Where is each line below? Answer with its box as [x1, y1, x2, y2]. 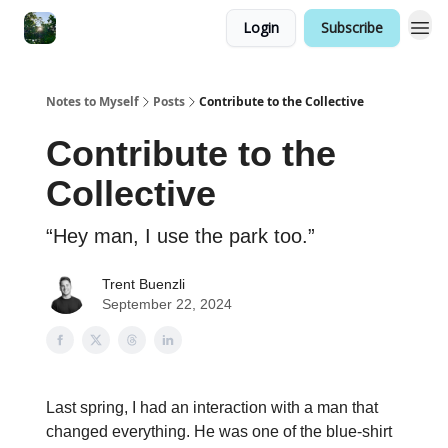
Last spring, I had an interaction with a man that [46, 399, 378, 416]
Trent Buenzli [102, 276, 185, 292]
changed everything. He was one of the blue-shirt [46, 423, 392, 440]
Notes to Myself [46, 93, 139, 110]
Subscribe [321, 18, 383, 37]
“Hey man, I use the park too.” [46, 225, 315, 247]
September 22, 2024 [102, 296, 232, 312]
